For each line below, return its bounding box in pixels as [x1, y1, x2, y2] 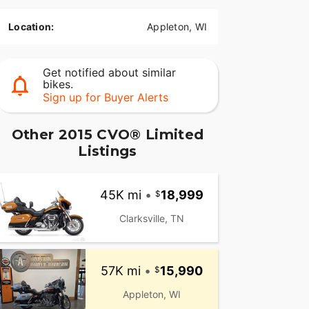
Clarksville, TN [119, 212, 184, 224]
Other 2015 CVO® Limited [11, 126, 204, 143]
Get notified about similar [42, 66, 176, 80]
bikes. [42, 77, 73, 92]
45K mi [99, 187, 141, 202]
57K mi [100, 263, 141, 278]
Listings [78, 143, 137, 160]
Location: [8, 21, 54, 33]
